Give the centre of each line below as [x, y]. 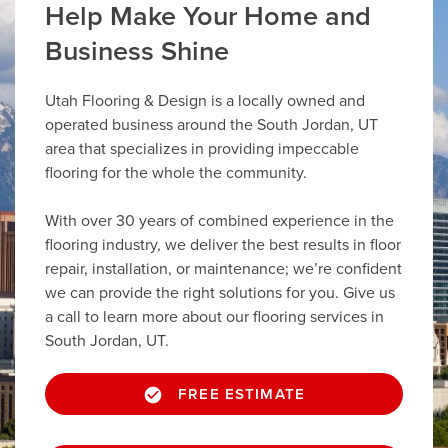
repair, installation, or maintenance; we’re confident [223, 269]
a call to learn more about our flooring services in [214, 317]
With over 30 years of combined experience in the [219, 221]
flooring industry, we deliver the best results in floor [223, 245]
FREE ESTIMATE [241, 394]
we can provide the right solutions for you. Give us [220, 293]
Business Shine [137, 52]
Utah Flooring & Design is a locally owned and [205, 101]
